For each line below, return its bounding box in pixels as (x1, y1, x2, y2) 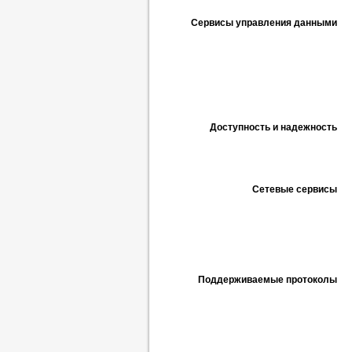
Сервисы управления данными (191, 17, 337, 28)
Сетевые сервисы (252, 184, 337, 195)
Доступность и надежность (210, 122, 337, 133)
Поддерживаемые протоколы (198, 274, 337, 285)
